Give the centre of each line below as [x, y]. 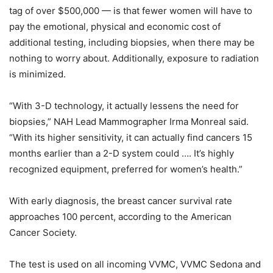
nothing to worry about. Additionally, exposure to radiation [134, 58]
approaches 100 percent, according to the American [120, 216]
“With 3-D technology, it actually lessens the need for [124, 105]
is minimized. [37, 74]
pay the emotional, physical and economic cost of [115, 26]
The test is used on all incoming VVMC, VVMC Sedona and [135, 264]
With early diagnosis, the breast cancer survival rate [121, 200]
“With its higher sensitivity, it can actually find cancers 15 [131, 137]
